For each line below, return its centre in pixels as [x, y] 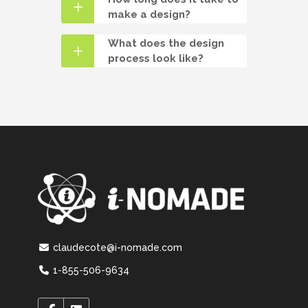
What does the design [166, 44]
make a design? [149, 15]
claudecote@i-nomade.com [116, 248]
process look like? [156, 59]
